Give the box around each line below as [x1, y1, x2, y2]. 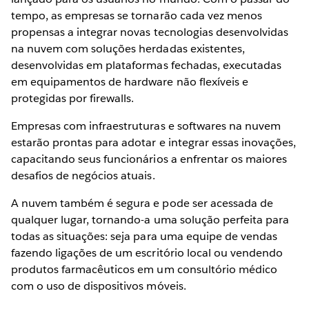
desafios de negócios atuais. [11, 168, 155, 183]
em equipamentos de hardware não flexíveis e [11, 74, 248, 89]
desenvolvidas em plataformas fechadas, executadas [11, 57, 281, 72]
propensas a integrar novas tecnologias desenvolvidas [11, 24, 288, 39]
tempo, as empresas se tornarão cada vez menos [11, 8, 262, 23]
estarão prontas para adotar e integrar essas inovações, [11, 134, 297, 150]
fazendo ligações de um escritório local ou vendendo [11, 245, 283, 260]
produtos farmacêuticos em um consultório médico [11, 261, 277, 277]
